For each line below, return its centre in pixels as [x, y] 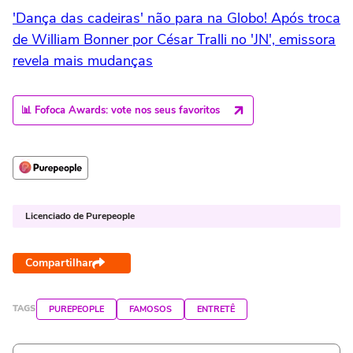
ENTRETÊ [216, 309]
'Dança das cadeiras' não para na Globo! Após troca [176, 18]
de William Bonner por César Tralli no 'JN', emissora [174, 39]
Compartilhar [59, 262]
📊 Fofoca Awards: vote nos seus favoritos [121, 110]
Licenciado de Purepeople [80, 216]
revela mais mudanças [83, 60]
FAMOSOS [150, 309]
